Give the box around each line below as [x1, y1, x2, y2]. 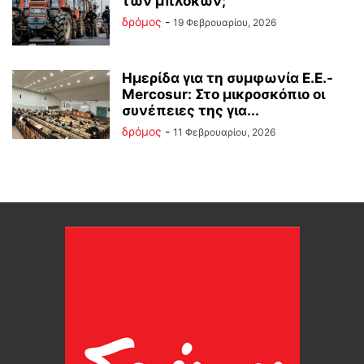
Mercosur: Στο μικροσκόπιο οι [122, 86, 325, 102]
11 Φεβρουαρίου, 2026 [173, 126, 275, 138]
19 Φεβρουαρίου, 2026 [173, 16, 276, 28]
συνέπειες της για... [122, 102, 259, 119]
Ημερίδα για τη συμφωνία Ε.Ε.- [122, 70, 333, 86]
